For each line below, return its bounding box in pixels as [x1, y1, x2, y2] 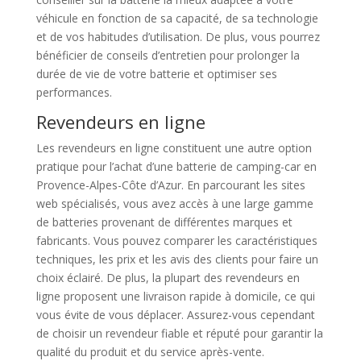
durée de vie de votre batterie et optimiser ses [35, 66, 277, 81]
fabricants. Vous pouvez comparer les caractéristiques [35, 233, 317, 248]
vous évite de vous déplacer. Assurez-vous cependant [35, 307, 315, 322]
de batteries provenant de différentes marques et [35, 214, 293, 230]
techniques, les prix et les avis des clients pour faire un [35, 251, 318, 267]
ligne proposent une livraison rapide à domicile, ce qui [35, 288, 315, 304]
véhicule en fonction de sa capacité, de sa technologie [35, 10, 318, 26]
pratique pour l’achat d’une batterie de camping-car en [35, 159, 317, 174]
